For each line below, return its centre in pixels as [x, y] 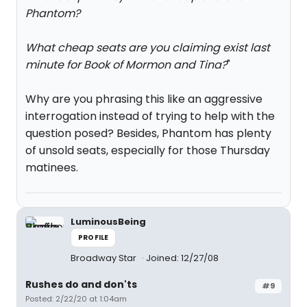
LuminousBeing [108, 222]
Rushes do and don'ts [81, 284]
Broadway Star [105, 258]
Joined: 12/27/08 [182, 258]
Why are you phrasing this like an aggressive [144, 99]
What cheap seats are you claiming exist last [148, 48]
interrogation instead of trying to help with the [150, 116]
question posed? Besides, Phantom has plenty [148, 133]
